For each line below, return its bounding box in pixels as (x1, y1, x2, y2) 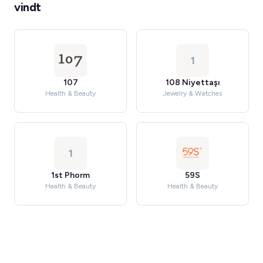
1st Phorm (51, 170, 90, 180)
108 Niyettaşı (165, 77, 220, 87)
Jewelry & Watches (163, 89, 222, 97)
